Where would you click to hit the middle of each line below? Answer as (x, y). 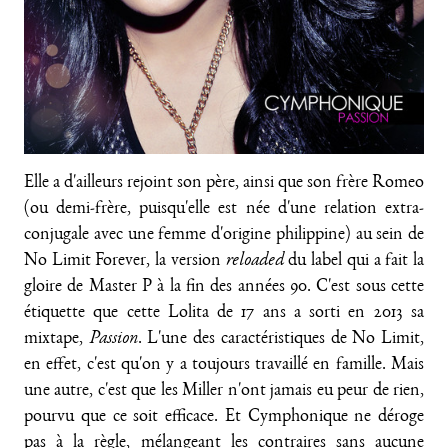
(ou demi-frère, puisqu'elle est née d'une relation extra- (224, 210)
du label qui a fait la (354, 262)
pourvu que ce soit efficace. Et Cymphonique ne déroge (224, 418)
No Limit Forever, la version (125, 262)
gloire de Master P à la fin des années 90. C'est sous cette (224, 288)
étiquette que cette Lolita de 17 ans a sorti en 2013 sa (224, 314)
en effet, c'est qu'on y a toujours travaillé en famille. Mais (224, 366)
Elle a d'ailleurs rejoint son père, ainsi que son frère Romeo (224, 184)
